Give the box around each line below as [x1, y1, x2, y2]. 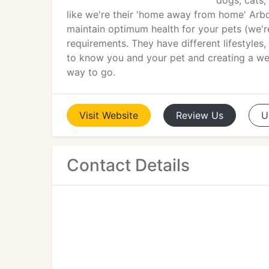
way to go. [67, 66, 115, 78]
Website [102, 109, 138, 121]
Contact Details [67, 155, 190, 175]
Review [176, 109, 208, 121]
